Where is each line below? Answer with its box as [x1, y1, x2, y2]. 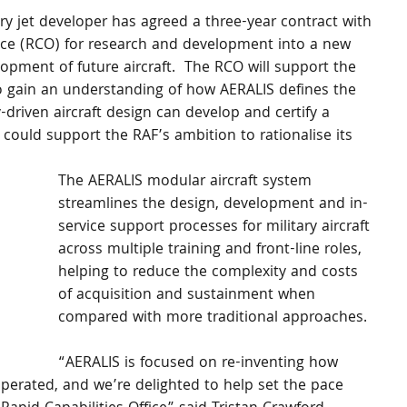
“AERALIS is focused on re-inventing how [58, 352, 342, 376]
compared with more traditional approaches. [58, 306, 376, 331]
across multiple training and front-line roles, [58, 238, 366, 263]
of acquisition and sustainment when [58, 283, 320, 308]
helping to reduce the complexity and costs [58, 261, 362, 285]
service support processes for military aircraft [58, 215, 374, 240]
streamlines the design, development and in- [58, 193, 368, 217]
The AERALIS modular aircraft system [58, 170, 316, 194]
